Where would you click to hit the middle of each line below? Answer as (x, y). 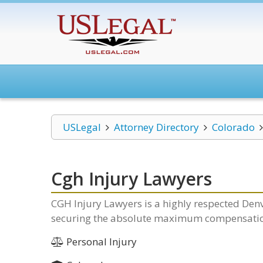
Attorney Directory (156, 127)
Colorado (233, 127)
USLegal (82, 127)
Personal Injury (100, 242)
